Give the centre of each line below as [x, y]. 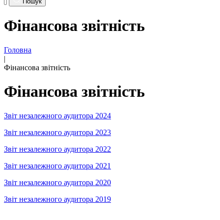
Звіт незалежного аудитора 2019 [57, 199]
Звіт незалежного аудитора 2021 [57, 165]
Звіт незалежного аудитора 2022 [57, 149]
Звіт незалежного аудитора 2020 [57, 182]
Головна [18, 50]
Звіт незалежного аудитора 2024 [57, 115]
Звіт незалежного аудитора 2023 [57, 132]
